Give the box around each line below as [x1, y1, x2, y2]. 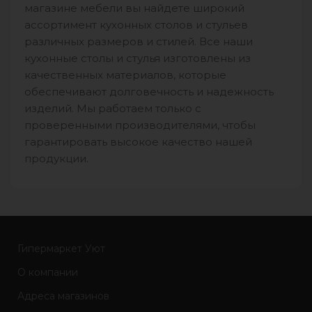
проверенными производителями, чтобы [24, 118, 256, 132]
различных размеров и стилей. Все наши [24, 34, 253, 48]
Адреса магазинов [17, 289, 110, 302]
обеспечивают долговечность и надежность [24, 84, 274, 98]
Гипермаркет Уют [17, 242, 106, 255]
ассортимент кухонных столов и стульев [24, 17, 248, 31]
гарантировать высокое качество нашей [24, 134, 252, 148]
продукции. [24, 151, 88, 165]
